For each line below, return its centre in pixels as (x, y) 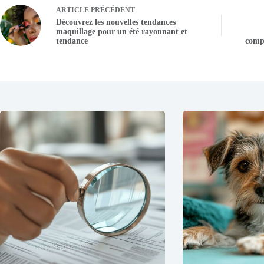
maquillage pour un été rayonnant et (122, 32)
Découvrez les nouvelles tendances (116, 22)
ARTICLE (72, 10)
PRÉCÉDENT (112, 10)
